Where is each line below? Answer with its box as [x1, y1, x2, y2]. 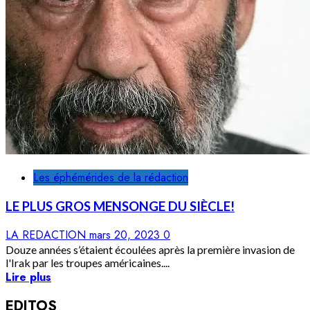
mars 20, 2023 [89, 226, 163, 243]
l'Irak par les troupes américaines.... [6, 255, 170, 269]
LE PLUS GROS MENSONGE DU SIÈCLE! [6, 198, 235, 214]
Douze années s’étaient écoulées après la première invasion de [6, 242, 295, 256]
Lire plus [6, 268, 51, 285]
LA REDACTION [6, 226, 89, 243]
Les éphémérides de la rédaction [33, 170, 188, 186]
